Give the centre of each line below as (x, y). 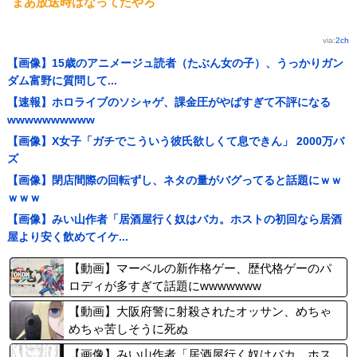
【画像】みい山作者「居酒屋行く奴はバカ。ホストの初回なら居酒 (174, 219)
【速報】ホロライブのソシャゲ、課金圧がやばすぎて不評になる (169, 102)
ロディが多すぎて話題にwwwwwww (165, 286)
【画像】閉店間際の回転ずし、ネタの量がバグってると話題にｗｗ (174, 180)
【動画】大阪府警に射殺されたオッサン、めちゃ (200, 311)
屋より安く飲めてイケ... (67, 237)
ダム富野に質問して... (62, 80)
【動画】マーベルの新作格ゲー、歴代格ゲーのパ (200, 268)
